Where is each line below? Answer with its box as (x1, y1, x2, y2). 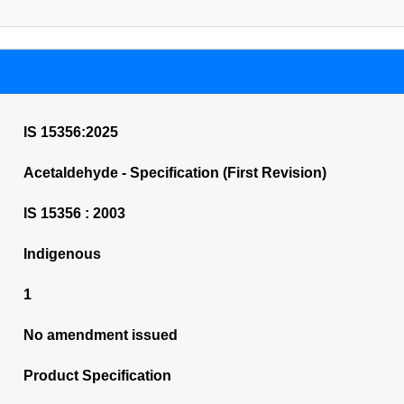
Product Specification (23, 368, 171, 383)
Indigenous (23, 246, 101, 262)
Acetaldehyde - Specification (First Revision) (23, 165, 326, 180)
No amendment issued (23, 327, 178, 343)
